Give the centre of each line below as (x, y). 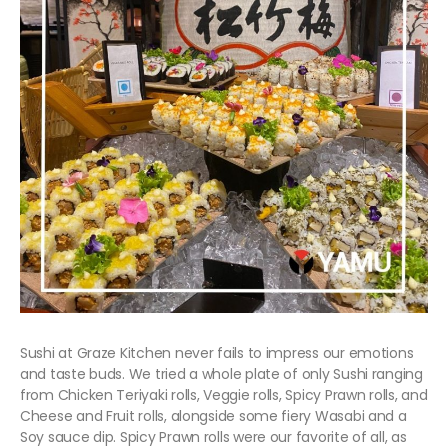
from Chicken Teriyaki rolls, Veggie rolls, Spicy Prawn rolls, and (224, 395)
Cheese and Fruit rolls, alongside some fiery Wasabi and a (213, 416)
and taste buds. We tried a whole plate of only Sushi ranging (221, 374)
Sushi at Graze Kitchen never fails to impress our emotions (217, 353)
